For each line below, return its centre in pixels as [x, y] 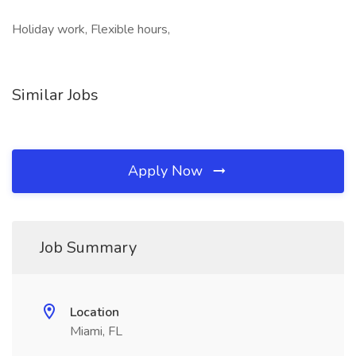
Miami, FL [96, 331]
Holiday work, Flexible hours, [91, 29]
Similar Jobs [55, 95]
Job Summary [88, 248]
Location [95, 312]
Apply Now [167, 171]
